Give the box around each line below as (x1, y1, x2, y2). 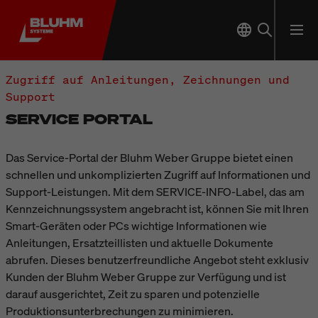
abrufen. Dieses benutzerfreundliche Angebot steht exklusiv (6, 252, 309, 268)
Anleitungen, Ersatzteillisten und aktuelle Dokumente (6, 235, 273, 251)
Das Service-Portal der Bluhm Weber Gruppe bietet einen (6, 150, 293, 165)
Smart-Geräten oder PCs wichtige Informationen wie (6, 218, 267, 234)
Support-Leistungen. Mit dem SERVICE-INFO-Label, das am (6, 184, 305, 199)
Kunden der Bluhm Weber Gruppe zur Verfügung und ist (6, 269, 286, 285)
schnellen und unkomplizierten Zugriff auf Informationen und (6, 167, 310, 182)
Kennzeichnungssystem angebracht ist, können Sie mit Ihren (6, 201, 309, 216)
